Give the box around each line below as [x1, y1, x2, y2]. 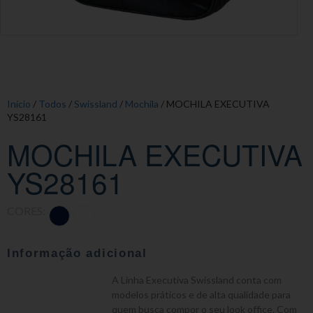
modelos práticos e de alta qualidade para [112, 289, 291, 300]
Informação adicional [7, 247, 147, 260]
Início [7, 98, 31, 110]
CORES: [7, 204, 45, 217]
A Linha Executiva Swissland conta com [112, 274, 282, 286]
